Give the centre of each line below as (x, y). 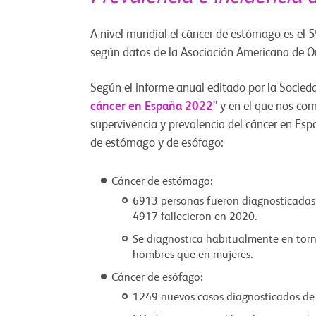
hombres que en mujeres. (193, 256)
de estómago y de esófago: (158, 144)
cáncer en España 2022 (152, 107)
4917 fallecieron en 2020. (195, 218)
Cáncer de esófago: (157, 278)
